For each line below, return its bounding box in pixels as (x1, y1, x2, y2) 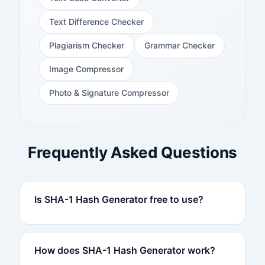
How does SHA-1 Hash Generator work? (34, 244, 215, 256)
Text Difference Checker (49, 16, 144, 27)
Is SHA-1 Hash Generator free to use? (34, 193, 203, 205)
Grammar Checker (144, 40, 215, 50)
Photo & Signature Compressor (49, 87, 169, 98)
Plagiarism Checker (49, 40, 124, 50)
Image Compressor (49, 63, 124, 74)
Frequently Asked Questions (27, 143, 238, 161)
